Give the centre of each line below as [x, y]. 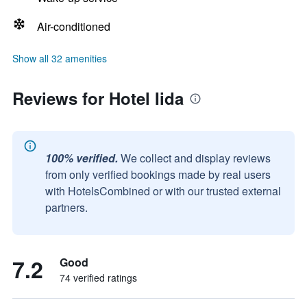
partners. [66, 207]
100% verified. [82, 158]
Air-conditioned [74, 26]
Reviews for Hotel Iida [98, 98]
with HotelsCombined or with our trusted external [163, 191]
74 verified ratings [98, 278]
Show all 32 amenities [60, 58]
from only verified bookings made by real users [158, 174]
